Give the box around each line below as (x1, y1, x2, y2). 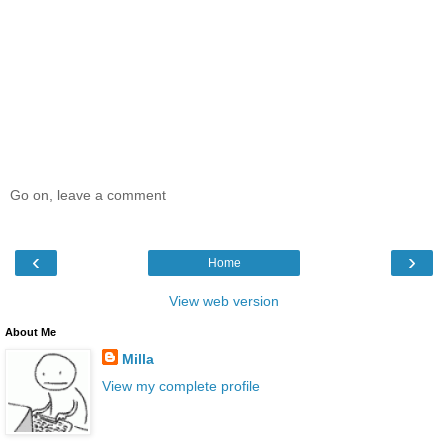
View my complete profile (101, 377, 260, 394)
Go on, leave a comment (10, 187, 166, 204)
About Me (5, 325, 56, 338)
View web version (169, 292, 279, 309)
